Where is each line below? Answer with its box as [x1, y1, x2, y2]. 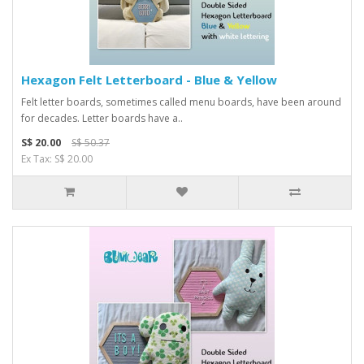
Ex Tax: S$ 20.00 [21, 152, 93, 166]
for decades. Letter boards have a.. [21, 111, 183, 125]
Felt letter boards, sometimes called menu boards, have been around [21, 95, 341, 109]
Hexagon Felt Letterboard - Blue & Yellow [21, 71, 277, 88]
